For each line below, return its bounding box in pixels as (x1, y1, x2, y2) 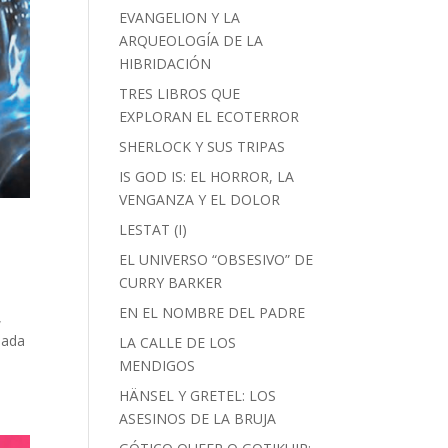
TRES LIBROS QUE (119, 84, 241, 103)
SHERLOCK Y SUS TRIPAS (119, 137, 286, 156)
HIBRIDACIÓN (119, 54, 212, 73)
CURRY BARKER (119, 273, 223, 292)
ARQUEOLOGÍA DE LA (119, 31, 264, 50)
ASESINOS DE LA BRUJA (119, 409, 277, 428)
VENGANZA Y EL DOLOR (119, 190, 281, 209)
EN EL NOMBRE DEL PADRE (119, 303, 306, 322)
